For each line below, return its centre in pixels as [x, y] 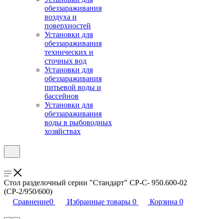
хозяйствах [63, 131]
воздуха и [61, 17]
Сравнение [31, 202]
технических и [69, 52]
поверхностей [68, 26]
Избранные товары [99, 202]
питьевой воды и [73, 87]
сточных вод [66, 61]
